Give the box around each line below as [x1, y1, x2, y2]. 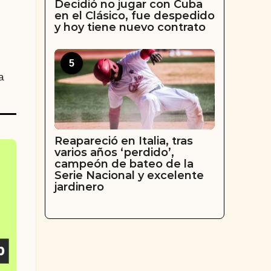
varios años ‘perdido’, [54, 146, 174, 159]
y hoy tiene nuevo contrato [54, 20, 206, 34]
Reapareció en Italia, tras [54, 134, 193, 148]
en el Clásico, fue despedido [54, 8, 215, 22]
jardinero [54, 180, 104, 194]
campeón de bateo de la [54, 157, 194, 171]
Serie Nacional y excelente [54, 169, 204, 182]
